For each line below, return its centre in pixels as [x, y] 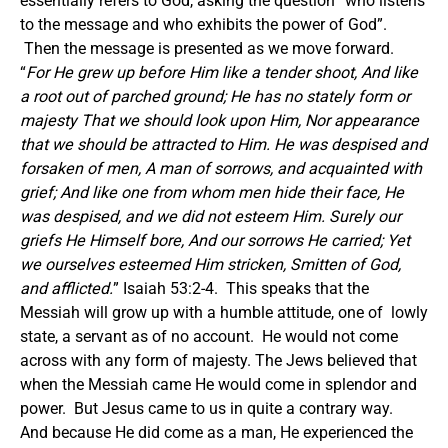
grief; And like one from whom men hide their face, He [212, 192]
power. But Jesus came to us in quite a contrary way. [208, 408]
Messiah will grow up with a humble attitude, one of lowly [224, 312]
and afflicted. [66, 288]
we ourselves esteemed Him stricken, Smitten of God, [210, 264]
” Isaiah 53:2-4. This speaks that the [241, 288]
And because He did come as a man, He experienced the [216, 432]
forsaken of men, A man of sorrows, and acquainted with [221, 168]
